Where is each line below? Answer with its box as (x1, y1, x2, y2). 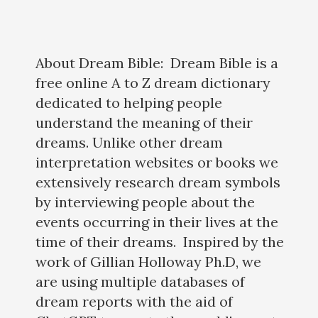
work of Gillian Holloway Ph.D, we (35, 253, 261, 271)
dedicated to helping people (35, 94, 222, 112)
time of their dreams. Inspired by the (35, 233, 284, 251)
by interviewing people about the (35, 193, 255, 212)
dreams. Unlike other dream (35, 133, 223, 152)
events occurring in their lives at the (35, 213, 278, 231)
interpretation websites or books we (35, 153, 278, 172)
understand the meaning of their (35, 114, 253, 132)
